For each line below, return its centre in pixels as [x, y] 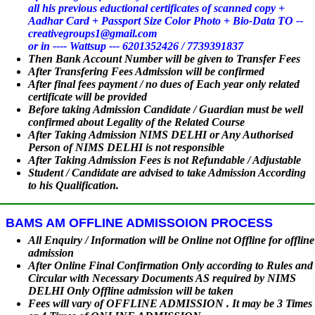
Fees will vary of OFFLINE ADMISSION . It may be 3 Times [170, 304]
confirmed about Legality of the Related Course [136, 122]
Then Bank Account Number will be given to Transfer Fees [164, 59]
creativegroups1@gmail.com [92, 34]
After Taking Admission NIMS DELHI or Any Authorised [161, 135]
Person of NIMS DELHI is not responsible [126, 148]
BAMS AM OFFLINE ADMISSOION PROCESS [139, 223]
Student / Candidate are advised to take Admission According [167, 173]
